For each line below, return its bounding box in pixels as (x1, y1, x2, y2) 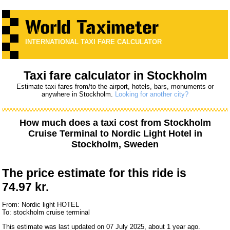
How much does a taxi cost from (19, 118, 164, 128)
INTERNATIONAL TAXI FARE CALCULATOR (25, 38, 162, 46)
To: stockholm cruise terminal (2, 208, 90, 217)
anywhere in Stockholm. (42, 90, 115, 99)
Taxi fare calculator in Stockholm (23, 69, 207, 83)
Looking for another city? (115, 90, 188, 99)
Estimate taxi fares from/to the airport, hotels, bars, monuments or (16, 83, 214, 91)
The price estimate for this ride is (2, 166, 187, 180)
